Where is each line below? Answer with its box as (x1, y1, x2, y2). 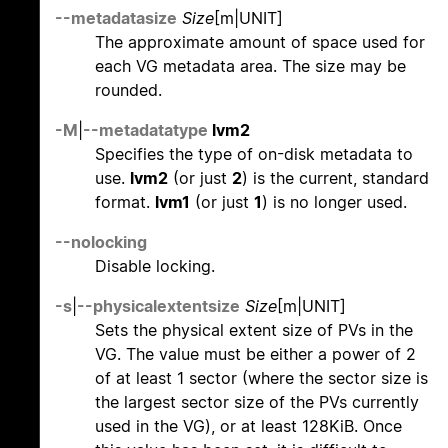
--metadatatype (83, 120, 208, 141)
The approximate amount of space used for (95, 32, 425, 53)
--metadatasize (55, 8, 177, 29)
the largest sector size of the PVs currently (95, 392, 419, 413)
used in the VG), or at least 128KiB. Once (95, 416, 402, 437)
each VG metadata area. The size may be (95, 56, 406, 77)
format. (95, 192, 155, 213)
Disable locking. (95, 256, 215, 277)
